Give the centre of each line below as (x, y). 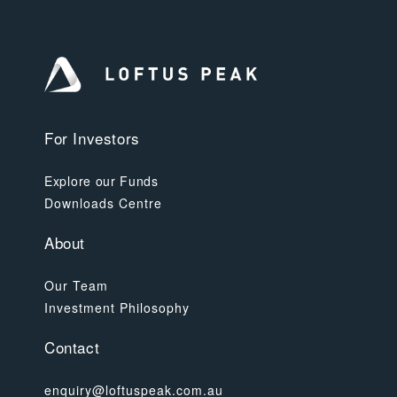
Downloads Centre (103, 202)
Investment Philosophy (117, 307)
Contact (72, 346)
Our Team (76, 285)
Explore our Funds (101, 180)
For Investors (92, 137)
